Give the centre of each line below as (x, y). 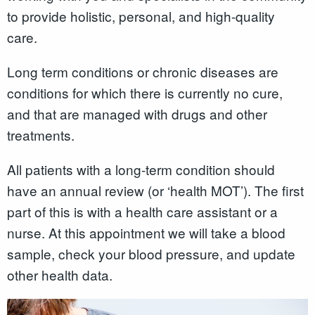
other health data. (62, 274)
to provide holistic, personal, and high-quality (141, 15)
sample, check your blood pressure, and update (151, 253)
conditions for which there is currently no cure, (145, 92)
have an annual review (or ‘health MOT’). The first (155, 190)
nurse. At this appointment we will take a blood (146, 232)
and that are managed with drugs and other (137, 113)
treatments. (41, 134)
